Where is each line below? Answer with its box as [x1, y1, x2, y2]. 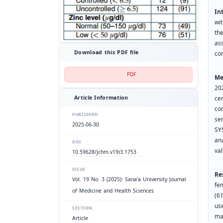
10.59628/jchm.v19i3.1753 [72, 147, 136, 157]
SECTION [72, 204, 93, 213]
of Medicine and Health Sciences [72, 186, 154, 196]
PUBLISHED [72, 111, 98, 119]
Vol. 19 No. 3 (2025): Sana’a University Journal [72, 175, 186, 185]
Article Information [74, 93, 128, 103]
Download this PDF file [74, 48, 139, 58]
